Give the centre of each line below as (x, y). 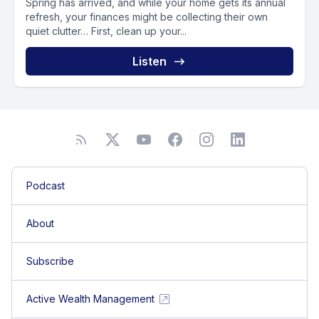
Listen (150, 61)
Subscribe (50, 261)
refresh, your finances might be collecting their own (147, 17)
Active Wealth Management (90, 299)
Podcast (46, 185)
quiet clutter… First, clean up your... (106, 31)
